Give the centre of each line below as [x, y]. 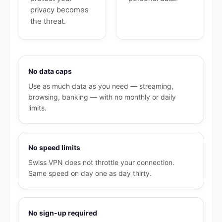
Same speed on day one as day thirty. [90, 173]
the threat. [48, 21]
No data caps [50, 71]
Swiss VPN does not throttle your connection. [101, 162]
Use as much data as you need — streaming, [101, 86]
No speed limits [54, 147]
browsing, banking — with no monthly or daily [102, 97]
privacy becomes [59, 10]
